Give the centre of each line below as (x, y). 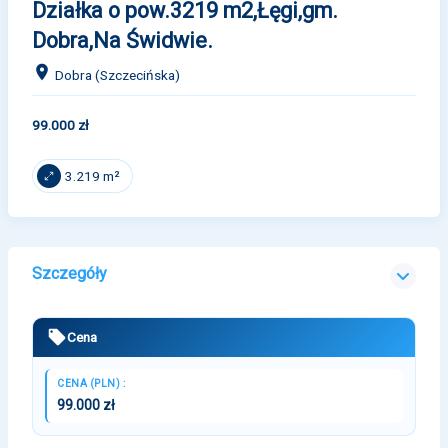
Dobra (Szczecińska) (116, 74)
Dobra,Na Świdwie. (122, 40)
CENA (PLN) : (91, 383)
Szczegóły (69, 273)
